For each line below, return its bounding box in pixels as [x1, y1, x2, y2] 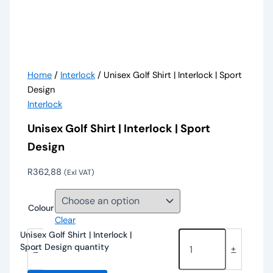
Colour [28, 202, 54, 214]
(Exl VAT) [64, 167, 95, 177]
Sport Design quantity [20, 241, 110, 253]
